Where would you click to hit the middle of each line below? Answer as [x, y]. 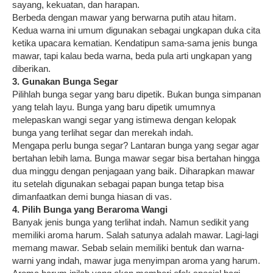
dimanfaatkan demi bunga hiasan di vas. [92, 196]
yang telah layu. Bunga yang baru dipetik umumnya [114, 107]
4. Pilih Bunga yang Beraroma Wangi [90, 209]
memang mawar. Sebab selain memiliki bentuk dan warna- [128, 247]
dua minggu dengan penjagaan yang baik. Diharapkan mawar [133, 171]
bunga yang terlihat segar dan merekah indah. [103, 132]
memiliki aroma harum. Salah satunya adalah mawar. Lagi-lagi [135, 235]
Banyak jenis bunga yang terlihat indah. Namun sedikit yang [130, 222]
